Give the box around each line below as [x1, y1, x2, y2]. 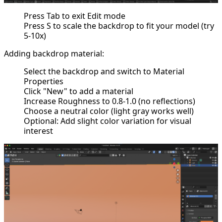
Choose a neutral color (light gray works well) [24, 106, 194, 117]
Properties [24, 76, 63, 87]
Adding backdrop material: [4, 48, 104, 59]
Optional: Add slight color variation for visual [24, 115, 191, 127]
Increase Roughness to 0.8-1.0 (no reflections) [24, 96, 195, 107]
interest [24, 125, 53, 137]
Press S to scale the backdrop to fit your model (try [24, 20, 214, 32]
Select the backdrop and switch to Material [24, 66, 184, 77]
